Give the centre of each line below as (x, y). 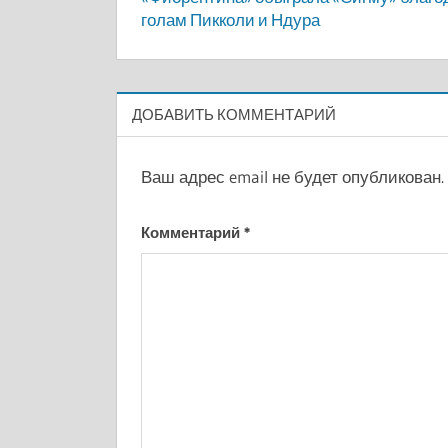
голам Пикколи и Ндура (230, 20)
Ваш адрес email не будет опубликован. (292, 177)
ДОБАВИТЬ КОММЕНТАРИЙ (234, 114)
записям (198, 53)
